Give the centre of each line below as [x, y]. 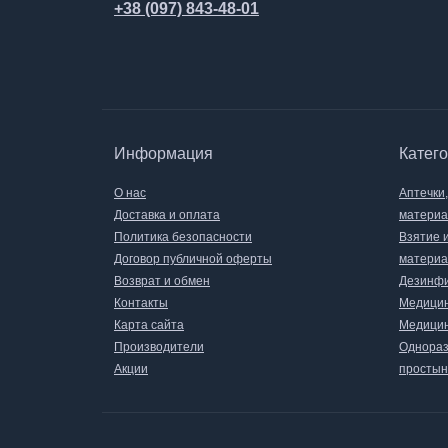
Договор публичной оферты [193, 259]
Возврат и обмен [162, 281]
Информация [163, 153]
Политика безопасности [183, 237]
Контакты [141, 303]
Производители [159, 347]
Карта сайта [149, 325]
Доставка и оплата [167, 215]
